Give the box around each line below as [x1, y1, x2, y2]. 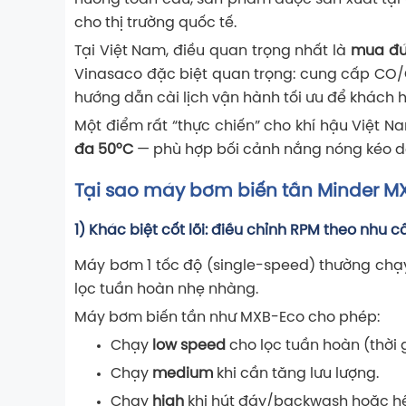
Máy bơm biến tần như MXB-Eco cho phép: [74, 309, 380, 325]
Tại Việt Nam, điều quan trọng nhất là [74, 43, 351, 59]
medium [152, 365, 213, 382]
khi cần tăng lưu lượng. [213, 365, 379, 382]
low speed [152, 337, 226, 353]
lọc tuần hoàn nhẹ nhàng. [74, 281, 258, 297]
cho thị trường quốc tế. [74, 14, 237, 31]
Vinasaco [74, 66, 142, 82]
